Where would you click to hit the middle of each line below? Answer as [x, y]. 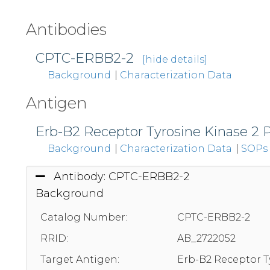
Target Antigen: [80, 260]
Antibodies [66, 29]
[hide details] [175, 59]
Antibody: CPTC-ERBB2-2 [121, 176]
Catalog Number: [84, 218]
